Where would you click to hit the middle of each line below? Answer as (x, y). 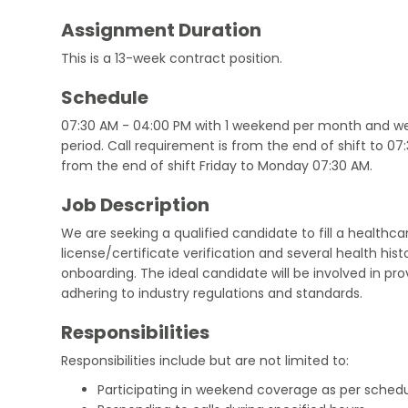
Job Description (136, 204)
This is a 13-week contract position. (172, 58)
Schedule (105, 97)
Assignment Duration (162, 30)
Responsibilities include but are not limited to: (205, 360)
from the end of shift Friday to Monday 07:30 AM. (217, 165)
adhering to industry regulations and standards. (212, 293)
